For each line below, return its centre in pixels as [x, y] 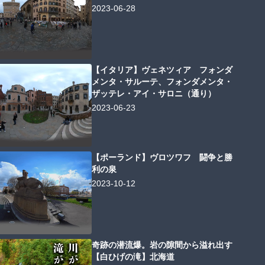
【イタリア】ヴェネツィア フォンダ [162, 70]
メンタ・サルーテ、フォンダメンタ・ [162, 82]
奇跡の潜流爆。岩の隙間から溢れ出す [162, 245]
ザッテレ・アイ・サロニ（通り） [154, 94]
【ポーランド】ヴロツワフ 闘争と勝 [162, 157]
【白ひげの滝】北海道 [133, 256]
